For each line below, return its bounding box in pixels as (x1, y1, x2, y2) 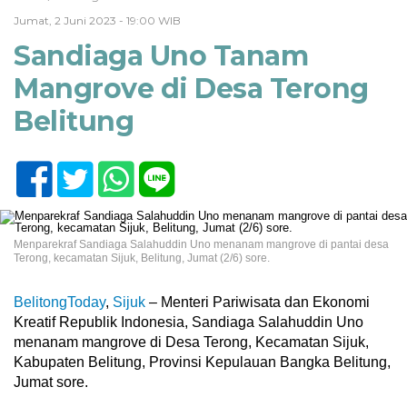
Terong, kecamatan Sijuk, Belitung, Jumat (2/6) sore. (14, 252, 270, 264)
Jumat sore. (14, 374, 88, 390)
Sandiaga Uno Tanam (14, 39, 308, 73)
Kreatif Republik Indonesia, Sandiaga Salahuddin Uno (14, 314, 363, 330)
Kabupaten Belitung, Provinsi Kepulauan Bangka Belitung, (14, 354, 391, 370)
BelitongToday (14, 294, 105, 310)
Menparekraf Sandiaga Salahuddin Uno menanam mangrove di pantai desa (14, 238, 389, 251)
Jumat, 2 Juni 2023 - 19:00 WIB (14, 14, 181, 27)
